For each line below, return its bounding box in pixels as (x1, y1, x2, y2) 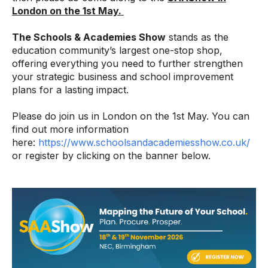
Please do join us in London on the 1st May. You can (12, 110, 249, 123)
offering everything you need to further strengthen (12, 57, 243, 70)
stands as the (166, 31, 229, 44)
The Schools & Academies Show (12, 31, 166, 44)
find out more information (12, 123, 129, 136)
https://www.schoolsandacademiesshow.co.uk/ (38, 136, 250, 149)
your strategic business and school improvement (12, 71, 233, 83)
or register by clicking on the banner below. (12, 150, 211, 162)
